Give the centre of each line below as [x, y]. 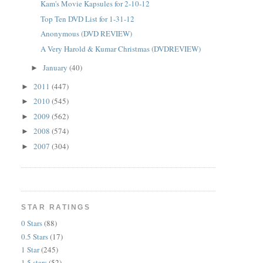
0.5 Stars [35, 236]
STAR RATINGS [56, 207]
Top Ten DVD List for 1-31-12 [87, 18]
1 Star [31, 249]
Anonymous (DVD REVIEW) [86, 33]
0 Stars [32, 223]
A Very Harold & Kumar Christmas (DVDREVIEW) [120, 48]
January [56, 67]
